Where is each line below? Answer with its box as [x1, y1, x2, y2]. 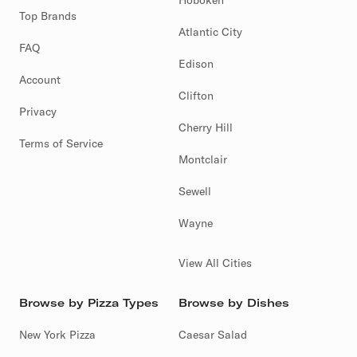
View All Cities [178, 256, 252, 270]
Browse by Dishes [178, 296, 289, 310]
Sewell [178, 184, 211, 198]
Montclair [178, 152, 227, 167]
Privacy [19, 104, 57, 119]
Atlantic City [178, 25, 242, 39]
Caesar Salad [178, 328, 247, 342]
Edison [178, 57, 214, 71]
